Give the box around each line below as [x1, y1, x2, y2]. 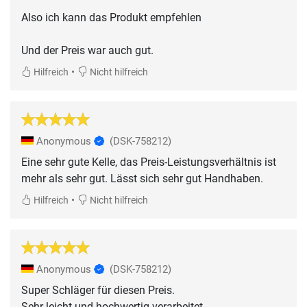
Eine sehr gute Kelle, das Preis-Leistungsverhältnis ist [21, 155, 276, 169]
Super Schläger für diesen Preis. [21, 283, 175, 297]
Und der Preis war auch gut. [21, 43, 153, 57]
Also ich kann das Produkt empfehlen [21, 10, 201, 24]
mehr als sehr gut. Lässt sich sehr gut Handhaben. [21, 171, 263, 185]
